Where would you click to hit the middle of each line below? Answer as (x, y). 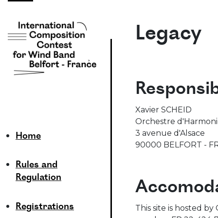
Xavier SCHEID (163, 110)
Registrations (45, 207)
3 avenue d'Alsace (170, 133)
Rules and (36, 166)
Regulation (38, 178)
